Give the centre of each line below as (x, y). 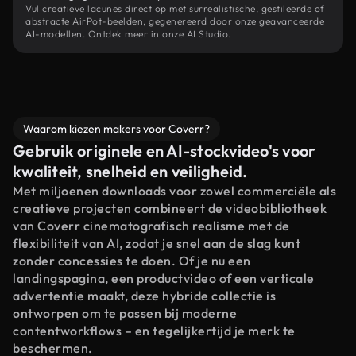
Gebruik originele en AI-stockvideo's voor (164, 151)
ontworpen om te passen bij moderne (125, 313)
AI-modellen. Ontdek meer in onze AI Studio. (128, 34)
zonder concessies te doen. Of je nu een (132, 261)
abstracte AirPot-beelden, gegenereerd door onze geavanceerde (175, 21)
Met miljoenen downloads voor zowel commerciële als (174, 191)
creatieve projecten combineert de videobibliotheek (170, 208)
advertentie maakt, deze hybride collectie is (144, 296)
